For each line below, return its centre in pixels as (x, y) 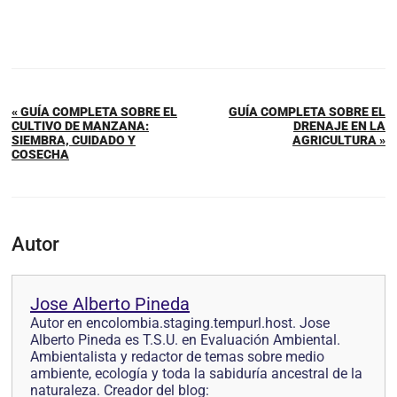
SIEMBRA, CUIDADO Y (74, 140)
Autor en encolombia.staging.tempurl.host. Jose (180, 323)
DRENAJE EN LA (339, 125)
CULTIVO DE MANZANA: (80, 125)
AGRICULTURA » (339, 140)
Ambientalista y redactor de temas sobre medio (177, 356)
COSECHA (40, 154)
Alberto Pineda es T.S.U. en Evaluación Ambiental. (185, 339)
